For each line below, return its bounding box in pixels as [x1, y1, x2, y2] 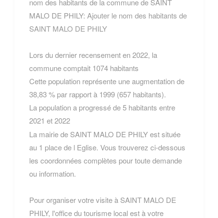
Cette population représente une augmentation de [29, 75, 184, 86]
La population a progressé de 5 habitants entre [29, 102, 175, 112]
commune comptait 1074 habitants [29, 62, 139, 73]
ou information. [29, 168, 76, 179]
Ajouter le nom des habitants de [87, 10, 187, 20]
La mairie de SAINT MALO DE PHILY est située [29, 128, 181, 139]
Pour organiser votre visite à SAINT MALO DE [29, 194, 176, 205]
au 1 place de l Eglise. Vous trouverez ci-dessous [29, 142, 185, 152]
